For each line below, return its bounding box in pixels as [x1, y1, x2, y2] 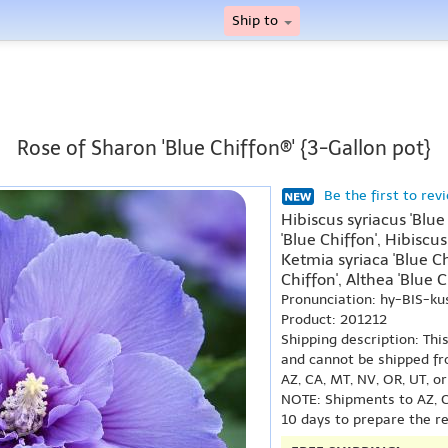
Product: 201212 [281, 311, 387, 328]
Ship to [232, 12, 282, 29]
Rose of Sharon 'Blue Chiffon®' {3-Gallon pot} [17, 136, 431, 160]
